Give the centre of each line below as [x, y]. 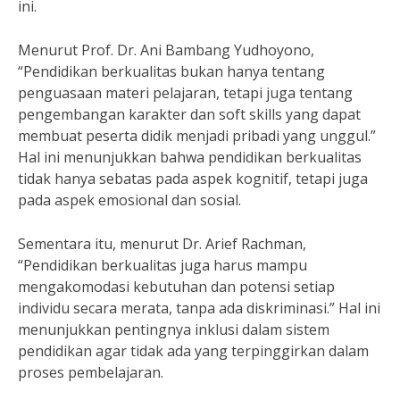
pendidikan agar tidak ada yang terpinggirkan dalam [193, 351]
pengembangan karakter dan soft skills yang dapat [189, 114]
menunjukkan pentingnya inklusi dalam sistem [174, 329]
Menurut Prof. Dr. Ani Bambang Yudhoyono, [166, 50]
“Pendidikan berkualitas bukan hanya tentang [171, 71]
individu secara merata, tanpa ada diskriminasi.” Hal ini [199, 308]
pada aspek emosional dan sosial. [129, 200]
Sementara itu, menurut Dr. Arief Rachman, [162, 244]
